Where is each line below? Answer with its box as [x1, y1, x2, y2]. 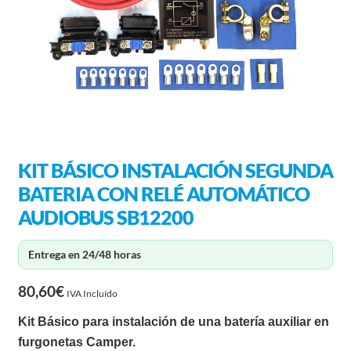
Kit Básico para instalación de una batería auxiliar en [17, 314, 329, 328]
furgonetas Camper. [17, 335, 136, 349]
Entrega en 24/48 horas [27, 247, 141, 261]
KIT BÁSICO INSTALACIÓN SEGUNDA [17, 158, 333, 182]
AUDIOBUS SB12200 [17, 205, 194, 229]
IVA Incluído [66, 287, 118, 299]
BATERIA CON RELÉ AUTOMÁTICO [17, 182, 309, 205]
